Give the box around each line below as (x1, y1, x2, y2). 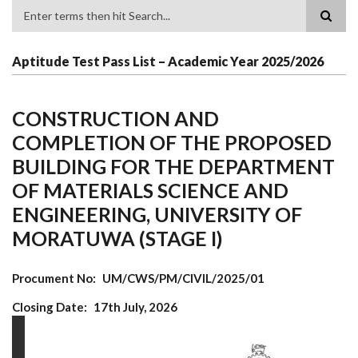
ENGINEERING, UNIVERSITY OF (12, 202, 302, 227)
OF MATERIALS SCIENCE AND (12, 178, 288, 203)
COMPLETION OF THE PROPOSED (12, 130, 332, 155)
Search (12, 20, 50, 35)
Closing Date (12, 300, 84, 315)
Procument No (12, 271, 93, 286)
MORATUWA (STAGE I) (12, 226, 223, 251)
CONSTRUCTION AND (12, 106, 219, 131)
